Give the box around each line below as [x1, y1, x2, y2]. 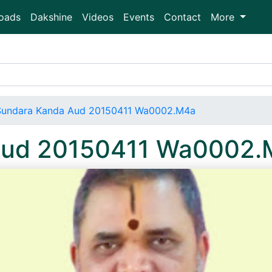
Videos [82, 11, 114, 23]
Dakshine [30, 11, 72, 23]
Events [123, 11, 154, 23]
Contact [164, 11, 201, 23]
